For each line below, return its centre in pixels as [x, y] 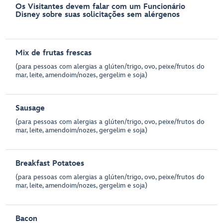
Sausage [30, 109]
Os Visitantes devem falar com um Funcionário [101, 7]
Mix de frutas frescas [54, 53]
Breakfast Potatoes [50, 164]
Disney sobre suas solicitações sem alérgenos [98, 15]
